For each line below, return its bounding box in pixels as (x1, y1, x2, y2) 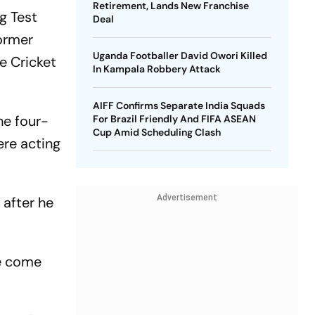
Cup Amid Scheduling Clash (92, 126, 221, 139)
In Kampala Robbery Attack (92, 63, 221, 75)
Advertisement (156, 193, 217, 202)
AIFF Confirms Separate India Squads (92, 99, 265, 112)
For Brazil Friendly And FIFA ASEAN (92, 112, 256, 125)
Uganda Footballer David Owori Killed (92, 49, 267, 62)
